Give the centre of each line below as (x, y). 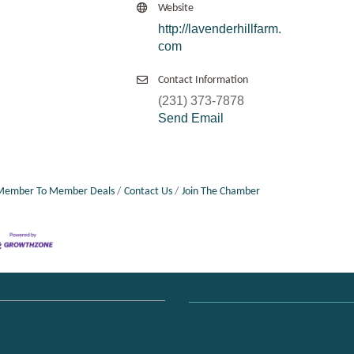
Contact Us (148, 192)
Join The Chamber (220, 192)
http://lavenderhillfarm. (220, 29)
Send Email (191, 119)
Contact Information (203, 81)
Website (176, 9)
